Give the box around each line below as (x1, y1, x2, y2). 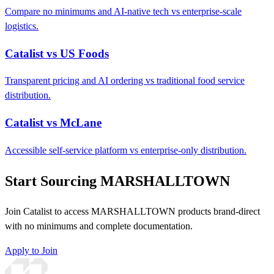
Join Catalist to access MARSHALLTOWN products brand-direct (5, 206, 260, 217)
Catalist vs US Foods (5, 46, 109, 60)
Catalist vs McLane (5, 116, 102, 130)
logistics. (5, 20, 39, 31)
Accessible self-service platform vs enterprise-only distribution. (5, 144, 246, 155)
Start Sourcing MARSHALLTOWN (5, 172, 230, 189)
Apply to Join (5, 245, 57, 256)
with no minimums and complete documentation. (5, 220, 193, 231)
